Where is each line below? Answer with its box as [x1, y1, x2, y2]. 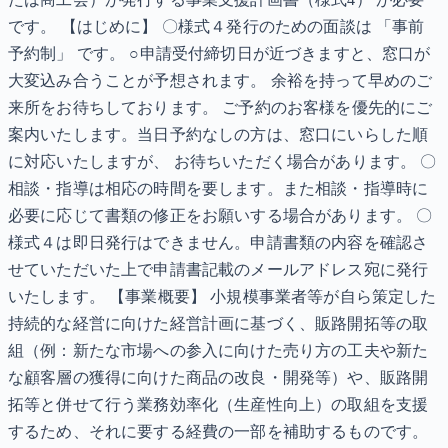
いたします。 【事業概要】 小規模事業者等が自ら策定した [8, 288, 437, 306]
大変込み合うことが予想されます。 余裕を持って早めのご [8, 72, 433, 90]
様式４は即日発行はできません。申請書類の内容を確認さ [8, 234, 429, 252]
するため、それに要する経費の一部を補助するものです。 [8, 423, 429, 441]
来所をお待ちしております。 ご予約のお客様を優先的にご [8, 99, 433, 117]
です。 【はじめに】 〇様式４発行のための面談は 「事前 [8, 18, 425, 36]
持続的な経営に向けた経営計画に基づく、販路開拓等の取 [8, 315, 429, 333]
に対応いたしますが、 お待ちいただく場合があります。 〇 [8, 153, 437, 171]
